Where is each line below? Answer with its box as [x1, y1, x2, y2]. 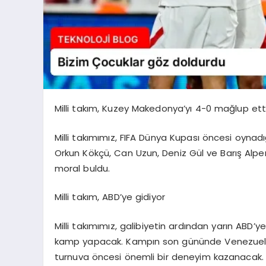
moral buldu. [54, 161, 110, 175]
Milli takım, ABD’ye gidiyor [54, 191, 166, 204]
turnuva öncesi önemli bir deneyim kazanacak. [54, 250, 264, 263]
